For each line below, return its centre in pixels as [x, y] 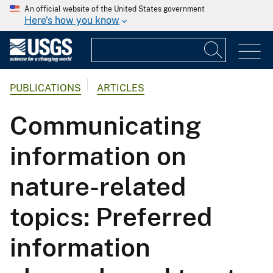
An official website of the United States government [115, 9]
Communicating [105, 126]
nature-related [98, 186]
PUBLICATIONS [45, 88]
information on [98, 156]
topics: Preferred [111, 217]
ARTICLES [121, 88]
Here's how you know [72, 20]
